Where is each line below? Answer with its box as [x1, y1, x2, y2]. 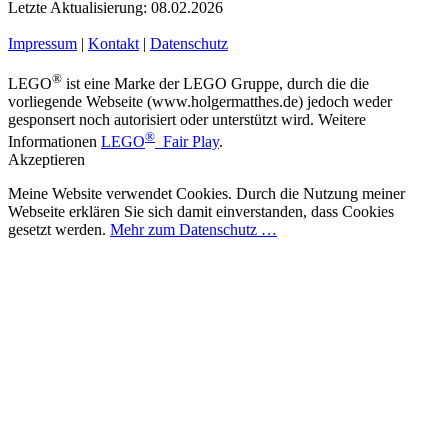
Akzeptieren [8, 151, 85, 169]
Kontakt [88, 34, 139, 52]
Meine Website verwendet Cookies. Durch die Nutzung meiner [8, 185, 405, 203]
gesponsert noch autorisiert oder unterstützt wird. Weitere [8, 111, 366, 128]
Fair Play [155, 133, 219, 151]
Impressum [8, 34, 77, 52]
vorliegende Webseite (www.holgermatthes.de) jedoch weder [8, 93, 392, 110]
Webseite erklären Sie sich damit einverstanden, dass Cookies [8, 203, 394, 221]
